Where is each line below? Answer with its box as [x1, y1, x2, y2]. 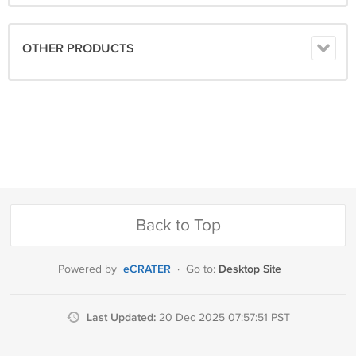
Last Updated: [86, 311, 159, 324]
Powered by [58, 263, 117, 276]
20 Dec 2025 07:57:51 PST [158, 311, 290, 324]
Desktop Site [219, 262, 281, 276]
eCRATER [123, 262, 171, 276]
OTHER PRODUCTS [22, 41, 134, 56]
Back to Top [135, 215, 221, 235]
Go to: [186, 263, 219, 276]
